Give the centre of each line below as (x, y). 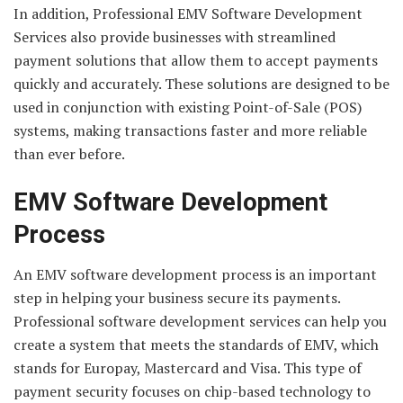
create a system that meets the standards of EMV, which (196, 345)
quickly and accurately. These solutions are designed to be (201, 84)
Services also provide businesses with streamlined (175, 37)
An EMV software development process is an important (195, 275)
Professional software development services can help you (200, 322)
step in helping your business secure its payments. (177, 298)
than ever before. (69, 154)
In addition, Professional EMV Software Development (188, 14)
